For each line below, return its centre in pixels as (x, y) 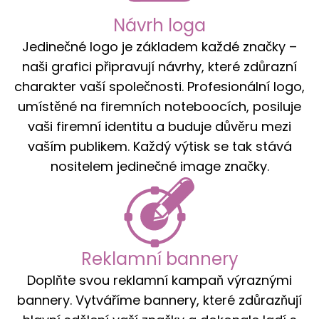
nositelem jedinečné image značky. (159, 166)
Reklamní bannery (159, 259)
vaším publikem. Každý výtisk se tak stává (159, 146)
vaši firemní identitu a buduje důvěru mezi (159, 126)
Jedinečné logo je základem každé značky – (159, 46)
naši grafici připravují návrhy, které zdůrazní (159, 66)
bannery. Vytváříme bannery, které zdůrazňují (159, 300)
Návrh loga (159, 25)
